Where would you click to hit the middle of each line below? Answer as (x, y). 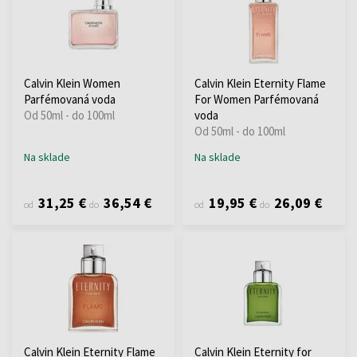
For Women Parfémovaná (257, 99)
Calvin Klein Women (72, 83)
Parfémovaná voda (70, 99)
